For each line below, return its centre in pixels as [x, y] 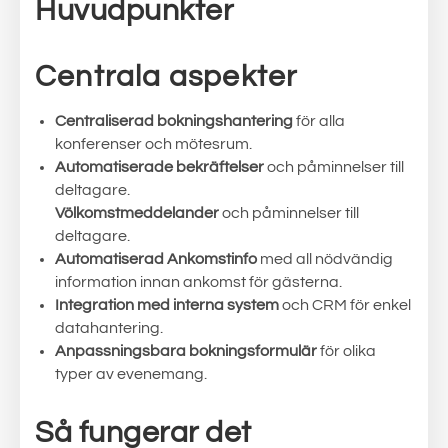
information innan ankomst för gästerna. [198, 282]
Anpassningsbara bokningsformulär [186, 351]
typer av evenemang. [131, 374]
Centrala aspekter [166, 76]
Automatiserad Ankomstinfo [156, 259]
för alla [319, 121]
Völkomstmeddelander [137, 213]
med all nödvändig [325, 259]
